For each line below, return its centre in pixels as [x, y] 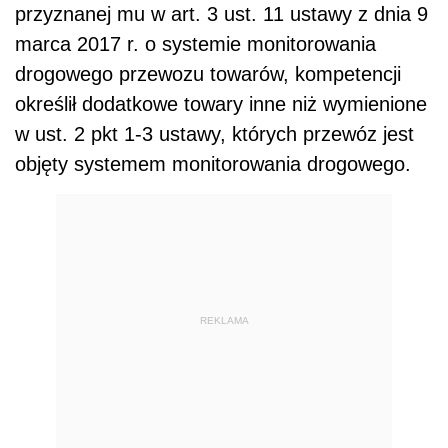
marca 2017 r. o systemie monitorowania [195, 43]
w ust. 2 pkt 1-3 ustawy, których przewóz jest [214, 133]
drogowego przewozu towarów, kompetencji [208, 73]
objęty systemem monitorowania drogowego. [213, 163]
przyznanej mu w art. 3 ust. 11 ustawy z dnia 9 [221, 13]
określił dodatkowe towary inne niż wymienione [221, 103]
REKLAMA [224, 321]
